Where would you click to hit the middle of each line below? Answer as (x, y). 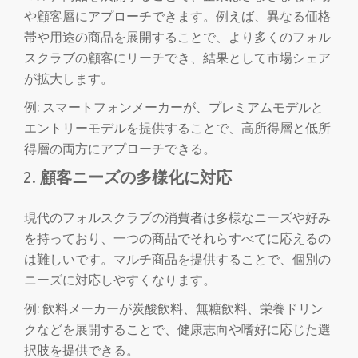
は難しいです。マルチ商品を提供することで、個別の (177, 259)
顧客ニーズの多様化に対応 (136, 177)
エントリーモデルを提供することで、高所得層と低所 (177, 128)
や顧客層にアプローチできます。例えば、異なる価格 (177, 16)
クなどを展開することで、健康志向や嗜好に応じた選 (177, 329)
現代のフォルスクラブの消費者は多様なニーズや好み (177, 217)
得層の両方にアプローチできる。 (120, 149)
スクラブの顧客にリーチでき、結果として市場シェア (177, 58)
